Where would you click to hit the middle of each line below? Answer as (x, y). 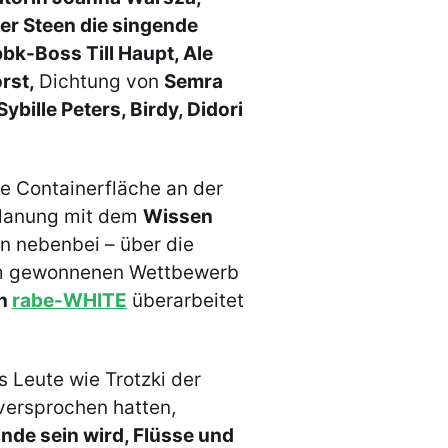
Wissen (178, 217)
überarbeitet (185, 301)
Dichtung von (101, 82)
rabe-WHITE (69, 301)
